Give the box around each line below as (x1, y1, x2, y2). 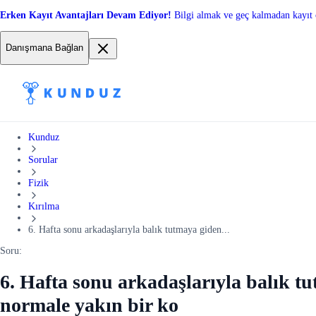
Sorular (28, 154, 58, 166)
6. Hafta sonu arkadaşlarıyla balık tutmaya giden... (28, 224, 230, 235)
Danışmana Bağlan (6, 42, 83, 54)
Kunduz (28, 131, 59, 142)
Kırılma (28, 201, 59, 212)
